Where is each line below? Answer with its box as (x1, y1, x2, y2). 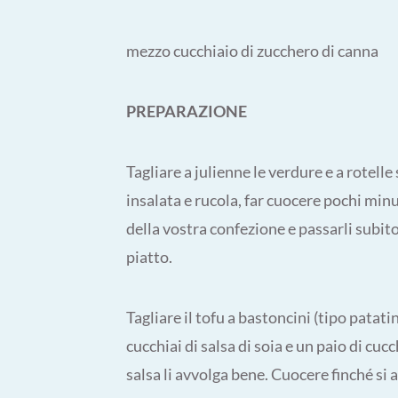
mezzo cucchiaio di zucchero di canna (126, 41, 378, 60)
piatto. (126, 247, 172, 267)
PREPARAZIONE (126, 101, 247, 121)
